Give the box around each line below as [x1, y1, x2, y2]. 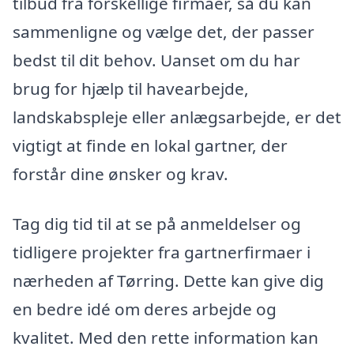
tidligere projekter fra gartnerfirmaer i [13, 241, 311, 264]
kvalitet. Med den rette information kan [13, 326, 318, 349]
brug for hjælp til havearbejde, [13, 77, 249, 100]
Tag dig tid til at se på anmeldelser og [13, 213, 301, 235]
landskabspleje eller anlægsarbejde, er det [13, 105, 341, 128]
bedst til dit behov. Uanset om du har [13, 48, 300, 71]
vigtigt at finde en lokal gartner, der [13, 134, 288, 156]
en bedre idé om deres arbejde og [13, 298, 277, 321]
